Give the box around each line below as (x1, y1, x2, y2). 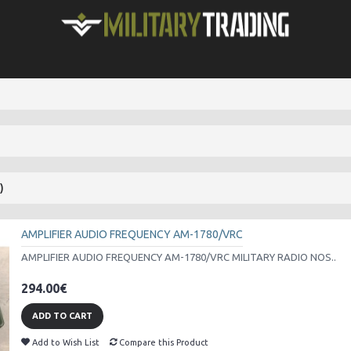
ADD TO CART (32, 311, 92, 320)
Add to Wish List (32, 338, 100, 348)
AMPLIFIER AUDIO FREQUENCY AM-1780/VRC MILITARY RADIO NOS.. (21, 251, 336, 262)
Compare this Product (119, 338, 208, 348)
